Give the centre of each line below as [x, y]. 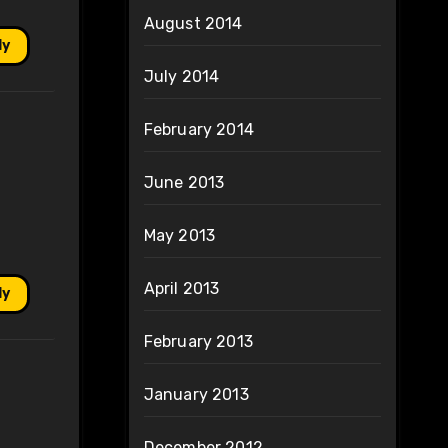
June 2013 [184, 183]
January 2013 [196, 395]
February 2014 [199, 130]
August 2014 [193, 24]
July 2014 [181, 77]
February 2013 [198, 342]
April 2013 [181, 289]
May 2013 [179, 236]
